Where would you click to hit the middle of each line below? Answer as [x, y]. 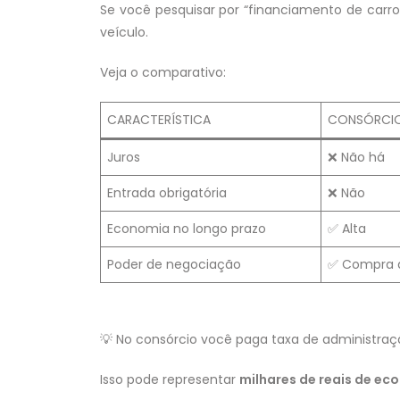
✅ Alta [347, 229]
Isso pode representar [170, 379]
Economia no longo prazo [187, 229]
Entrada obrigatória [167, 193]
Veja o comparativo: [163, 73]
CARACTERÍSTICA [159, 120]
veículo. [124, 33]
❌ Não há [356, 158]
